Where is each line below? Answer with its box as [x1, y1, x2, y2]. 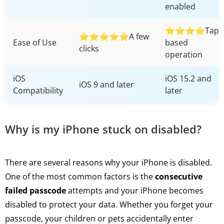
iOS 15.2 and [165, 72, 211, 84]
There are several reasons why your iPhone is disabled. [5, 156, 212, 168]
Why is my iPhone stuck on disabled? [5, 121, 201, 136]
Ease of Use [13, 36, 56, 48]
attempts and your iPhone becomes [66, 184, 203, 196]
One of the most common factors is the [5, 170, 155, 182]
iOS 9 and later [79, 78, 134, 90]
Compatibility [13, 84, 63, 96]
